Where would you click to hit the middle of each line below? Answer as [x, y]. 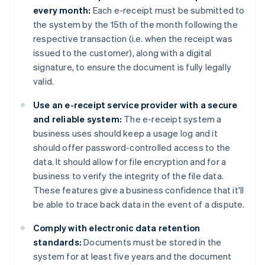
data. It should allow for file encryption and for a [130, 162]
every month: [62, 10]
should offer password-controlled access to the [132, 148]
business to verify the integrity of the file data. [129, 176]
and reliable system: [77, 119]
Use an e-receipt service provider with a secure [135, 105]
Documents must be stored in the [152, 242]
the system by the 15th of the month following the [135, 25]
